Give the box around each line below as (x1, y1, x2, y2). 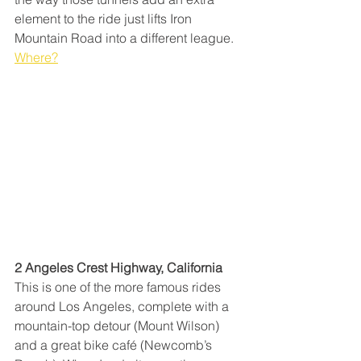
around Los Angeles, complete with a (15, 297, 232, 314)
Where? (15, 48, 58, 65)
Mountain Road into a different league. (15, 29, 237, 46)
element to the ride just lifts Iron (15, 10, 195, 27)
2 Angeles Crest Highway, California (15, 259, 222, 276)
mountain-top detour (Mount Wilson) (15, 317, 222, 334)
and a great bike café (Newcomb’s (15, 336, 215, 353)
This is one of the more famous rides (15, 278, 224, 295)
